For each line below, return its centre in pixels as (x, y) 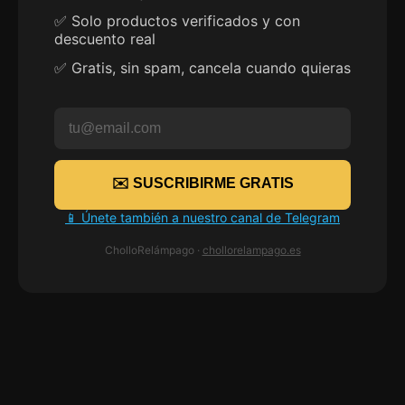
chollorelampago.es (251, 250)
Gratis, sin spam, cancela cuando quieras (211, 68)
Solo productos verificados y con (186, 21)
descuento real (105, 39)
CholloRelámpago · (153, 250)
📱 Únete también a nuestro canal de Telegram (202, 218)
